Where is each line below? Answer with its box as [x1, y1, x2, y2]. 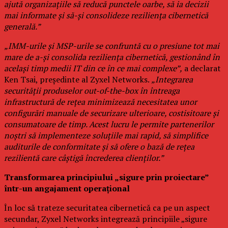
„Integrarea [151, 74, 193, 85]
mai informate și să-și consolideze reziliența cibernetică [4, 10, 208, 21]
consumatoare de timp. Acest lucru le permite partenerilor [4, 119, 214, 130]
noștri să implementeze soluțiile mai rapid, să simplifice [4, 130, 208, 141]
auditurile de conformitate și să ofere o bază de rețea [4, 141, 194, 153]
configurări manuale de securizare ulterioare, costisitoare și [4, 107, 219, 119]
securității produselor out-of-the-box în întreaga [4, 85, 180, 97]
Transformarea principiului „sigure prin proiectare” [4, 172, 209, 183]
